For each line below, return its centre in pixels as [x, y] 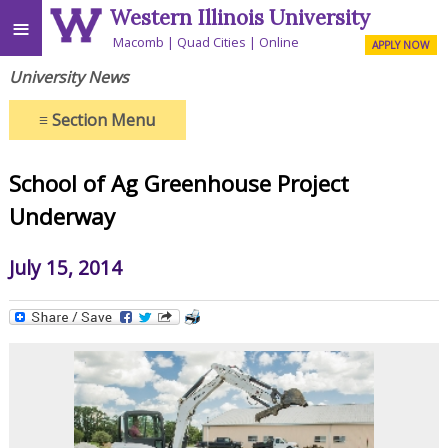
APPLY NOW [401, 44]
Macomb [139, 41]
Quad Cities [212, 41]
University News [68, 76]
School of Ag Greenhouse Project [178, 184]
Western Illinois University [240, 18]
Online [279, 41]
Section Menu [102, 119]
